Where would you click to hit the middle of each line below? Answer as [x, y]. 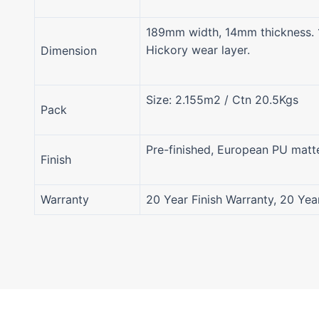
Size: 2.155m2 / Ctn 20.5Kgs [222, 100]
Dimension [68, 51]
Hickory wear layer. [198, 50]
